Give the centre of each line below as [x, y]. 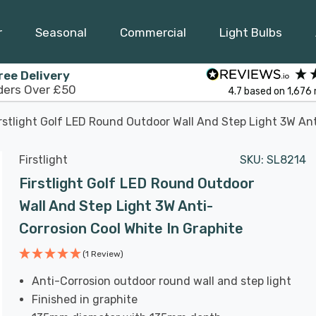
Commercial [153, 32]
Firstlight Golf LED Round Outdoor [137, 183]
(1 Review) [103, 254]
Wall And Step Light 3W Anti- [116, 206]
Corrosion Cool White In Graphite [131, 229]
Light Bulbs [251, 32]
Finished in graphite [85, 299]
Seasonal [61, 32]
